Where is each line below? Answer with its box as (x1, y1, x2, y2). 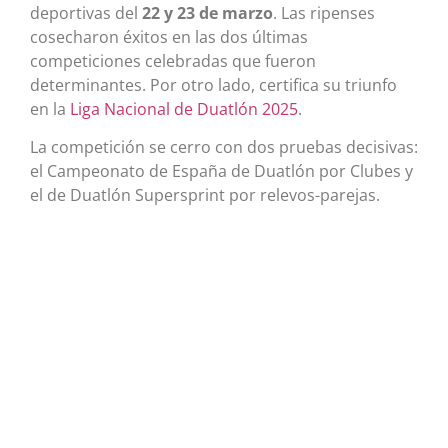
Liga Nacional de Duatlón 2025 (70, 97, 298, 120)
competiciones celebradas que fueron (30, 49, 316, 72)
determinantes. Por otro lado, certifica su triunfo (30, 73, 397, 96)
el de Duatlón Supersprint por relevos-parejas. (30, 184, 380, 207)
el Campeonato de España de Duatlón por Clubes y (30, 160, 413, 183)
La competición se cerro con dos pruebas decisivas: (30, 136, 418, 159)
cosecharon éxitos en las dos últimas (30, 25, 308, 48)
